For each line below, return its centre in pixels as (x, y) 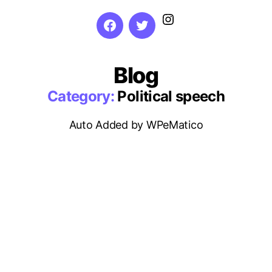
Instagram (186, 20)
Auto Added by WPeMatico (136, 125)
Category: (81, 96)
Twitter (159, 33)
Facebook (134, 33)
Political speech (171, 96)
